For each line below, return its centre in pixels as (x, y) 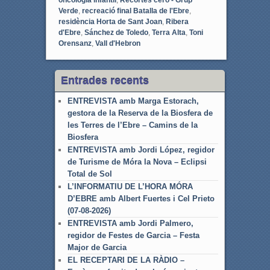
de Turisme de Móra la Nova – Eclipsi (137, 162)
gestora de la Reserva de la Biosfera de (140, 113)
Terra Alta (168, 32)
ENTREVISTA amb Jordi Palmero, (130, 223)
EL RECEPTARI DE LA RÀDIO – (126, 260)
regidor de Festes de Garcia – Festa (133, 235)
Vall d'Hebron (118, 43)
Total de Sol (89, 174)
